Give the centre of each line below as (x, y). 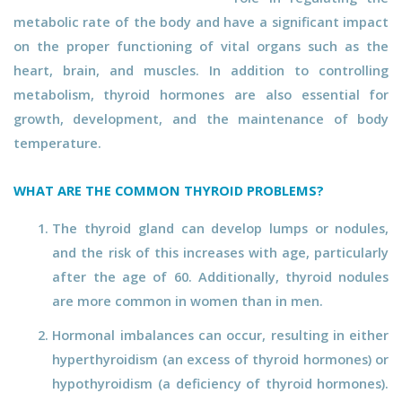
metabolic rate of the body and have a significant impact (201, 21)
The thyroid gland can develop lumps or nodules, (221, 227)
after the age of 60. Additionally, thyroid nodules (221, 276)
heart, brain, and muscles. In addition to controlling (201, 70)
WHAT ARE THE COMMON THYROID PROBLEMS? (168, 190)
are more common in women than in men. (188, 300)
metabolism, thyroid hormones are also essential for (201, 94)
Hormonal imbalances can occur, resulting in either (221, 334)
